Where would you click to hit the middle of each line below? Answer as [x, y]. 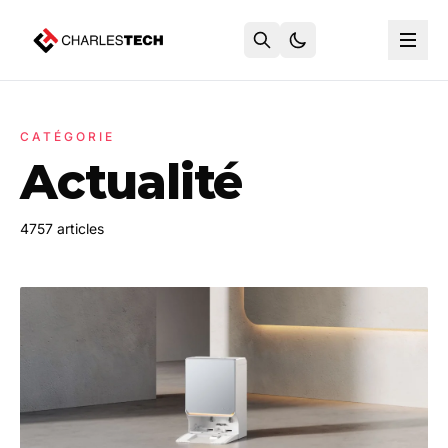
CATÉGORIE [67, 136]
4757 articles [62, 228]
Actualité [131, 182]
